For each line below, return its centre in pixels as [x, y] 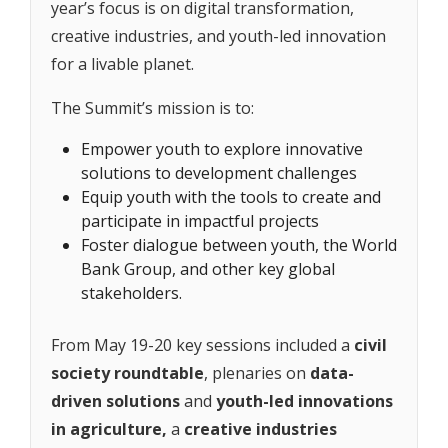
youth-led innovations [302, 401]
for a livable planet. [122, 63]
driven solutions [115, 401]
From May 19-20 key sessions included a [202, 345]
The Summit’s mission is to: [152, 108]
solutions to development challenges [219, 173]
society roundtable [127, 373]
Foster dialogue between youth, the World [239, 245]
